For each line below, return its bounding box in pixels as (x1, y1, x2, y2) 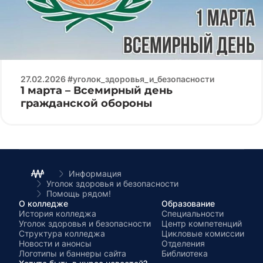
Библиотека (161, 248, 208, 258)
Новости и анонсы (19, 238, 92, 248)
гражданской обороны (21, 97, 152, 110)
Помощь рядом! (46, 188, 112, 198)
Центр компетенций (161, 218, 242, 228)
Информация (69, 168, 122, 178)
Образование (161, 198, 215, 208)
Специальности (161, 208, 224, 218)
